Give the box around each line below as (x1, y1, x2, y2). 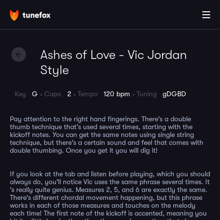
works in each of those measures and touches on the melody (10, 201, 195, 209)
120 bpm (104, 90, 130, 98)
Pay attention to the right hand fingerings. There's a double (10, 115, 191, 123)
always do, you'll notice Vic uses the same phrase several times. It (10, 178, 210, 186)
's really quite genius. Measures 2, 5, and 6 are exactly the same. (10, 186, 207, 193)
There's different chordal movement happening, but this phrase (10, 193, 202, 201)
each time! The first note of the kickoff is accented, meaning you (10, 209, 207, 217)
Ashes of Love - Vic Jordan (40, 48, 187, 62)
